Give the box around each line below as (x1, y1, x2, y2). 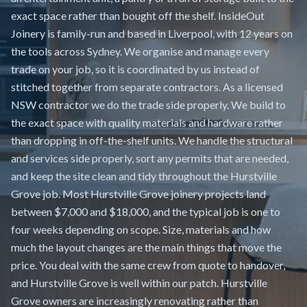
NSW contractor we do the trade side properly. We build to (11, 98, 286, 111)
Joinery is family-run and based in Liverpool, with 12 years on (11, 27, 293, 40)
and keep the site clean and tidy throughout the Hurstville (11, 169, 277, 182)
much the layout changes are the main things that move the (11, 241, 282, 254)
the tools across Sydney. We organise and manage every (11, 45, 269, 58)
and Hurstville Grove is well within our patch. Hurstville (11, 276, 267, 289)
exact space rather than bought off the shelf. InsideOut (11, 9, 265, 22)
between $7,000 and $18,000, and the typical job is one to (11, 205, 280, 218)
